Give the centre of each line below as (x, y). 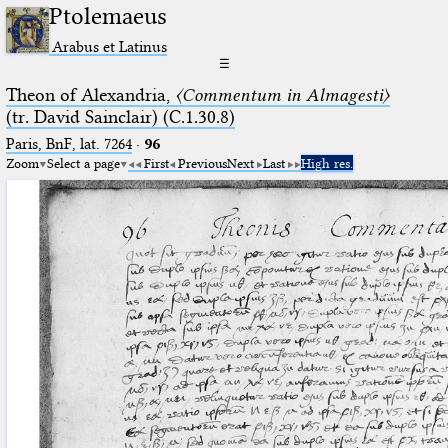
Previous (202, 162)
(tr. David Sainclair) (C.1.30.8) (120, 116)
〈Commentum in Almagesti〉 (282, 94)
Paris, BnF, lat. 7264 (68, 143)
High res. (326, 162)
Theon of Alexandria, (90, 94)
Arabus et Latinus (110, 46)
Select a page (83, 162)
